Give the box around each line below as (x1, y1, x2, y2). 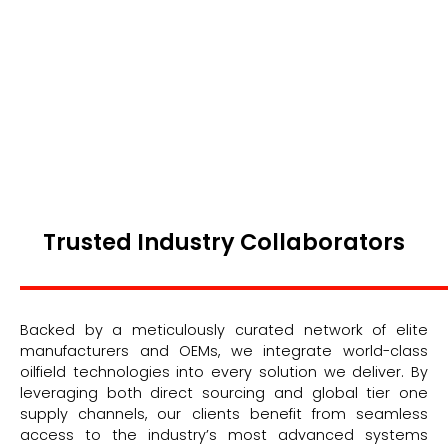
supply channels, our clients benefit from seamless (20, 403, 428, 424)
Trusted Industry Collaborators (43, 225, 405, 258)
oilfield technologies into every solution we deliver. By (20, 361, 428, 382)
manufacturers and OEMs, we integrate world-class (20, 340, 428, 361)
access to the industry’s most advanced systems (20, 424, 428, 445)
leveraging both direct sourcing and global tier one (20, 382, 428, 403)
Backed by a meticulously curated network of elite (20, 319, 428, 340)
